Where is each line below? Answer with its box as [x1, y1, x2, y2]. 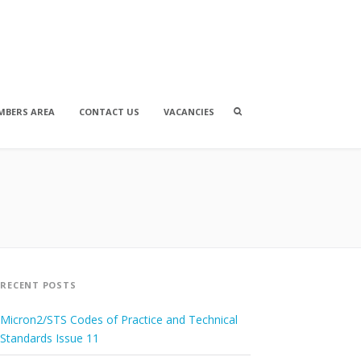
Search [240, 104, 271, 116]
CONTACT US [79, 106, 139, 118]
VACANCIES [164, 106, 214, 118]
